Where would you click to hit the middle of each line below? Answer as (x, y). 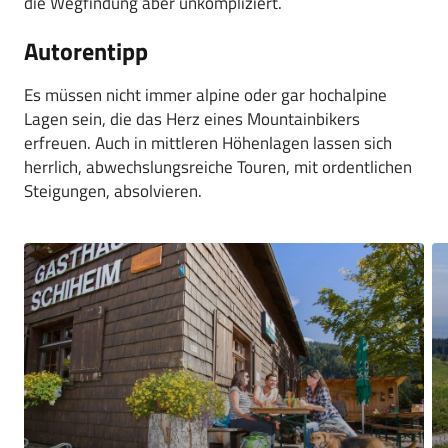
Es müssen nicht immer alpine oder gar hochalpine (205, 95)
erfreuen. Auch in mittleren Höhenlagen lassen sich (208, 143)
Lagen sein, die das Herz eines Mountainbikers (192, 119)
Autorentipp (86, 51)
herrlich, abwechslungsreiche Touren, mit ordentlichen (218, 167)
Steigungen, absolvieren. (113, 191)
